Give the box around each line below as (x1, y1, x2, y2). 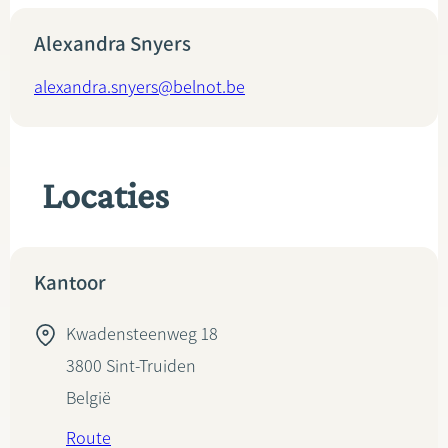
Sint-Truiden (106, 355, 196, 377)
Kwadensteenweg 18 (66, 323, 218, 345)
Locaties (42, 174, 169, 216)
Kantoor (34, 270, 106, 295)
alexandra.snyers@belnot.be (34, 76, 245, 98)
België (66, 387, 111, 409)
